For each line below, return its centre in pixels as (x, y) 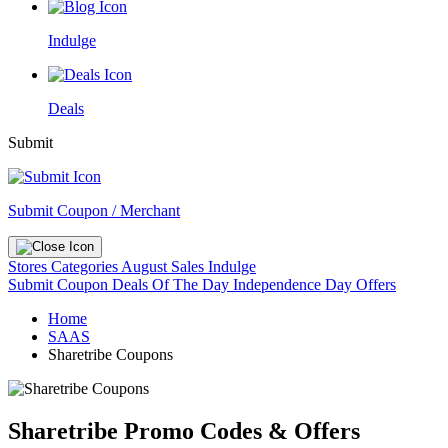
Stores (29, 266)
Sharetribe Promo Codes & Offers (184, 430)
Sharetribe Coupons (110, 354)
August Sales (162, 266)
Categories (86, 266)
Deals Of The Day (172, 284)
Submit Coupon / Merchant (94, 210)
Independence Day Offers (314, 284)
